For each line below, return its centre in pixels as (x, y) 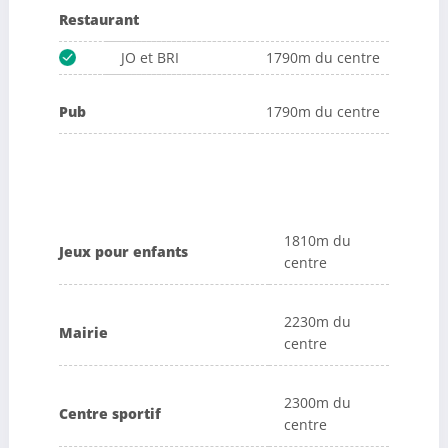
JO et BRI (149, 57)
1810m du (317, 241)
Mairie (83, 333)
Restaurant (98, 19)
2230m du (317, 322)
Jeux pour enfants (123, 252)
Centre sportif (109, 414)
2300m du (317, 403)
